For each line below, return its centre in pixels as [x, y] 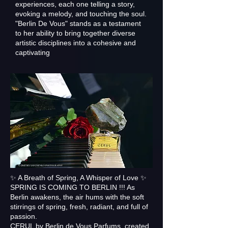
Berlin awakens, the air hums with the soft [77, 197]
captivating [33, 52]
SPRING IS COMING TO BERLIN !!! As [73, 187]
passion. [24, 216]
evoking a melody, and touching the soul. [81, 14]
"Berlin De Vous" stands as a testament [78, 23]
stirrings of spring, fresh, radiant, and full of [79, 207]
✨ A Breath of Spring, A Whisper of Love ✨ [78, 178]
